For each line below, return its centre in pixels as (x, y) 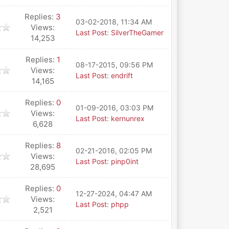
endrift (122, 75)
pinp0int (124, 161)
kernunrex (128, 118)
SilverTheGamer (137, 32)
